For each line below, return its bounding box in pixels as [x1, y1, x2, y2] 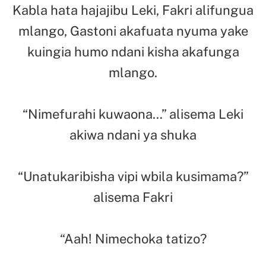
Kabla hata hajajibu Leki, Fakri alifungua [12, 2, 254, 18]
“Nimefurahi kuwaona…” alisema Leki [23, 106, 243, 122]
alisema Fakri [93, 189, 173, 205]
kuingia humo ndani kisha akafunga [27, 43, 239, 59]
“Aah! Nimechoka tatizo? [59, 230, 207, 246]
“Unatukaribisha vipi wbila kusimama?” [17, 168, 249, 184]
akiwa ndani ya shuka [69, 126, 197, 142]
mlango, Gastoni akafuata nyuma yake [18, 23, 248, 39]
